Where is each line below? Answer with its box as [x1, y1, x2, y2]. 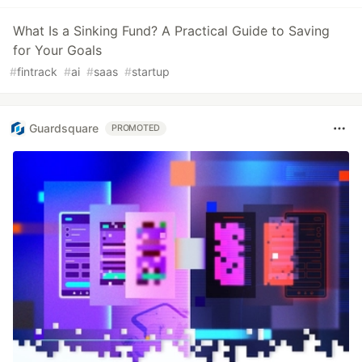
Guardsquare [29, 121, 99, 136]
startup [132, 64, 170, 78]
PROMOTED [112, 122, 161, 133]
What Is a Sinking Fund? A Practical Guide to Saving [13, 22, 330, 39]
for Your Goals [13, 41, 102, 58]
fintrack [17, 64, 57, 78]
